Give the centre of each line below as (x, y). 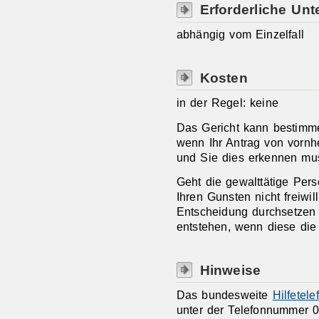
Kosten (224, 77)
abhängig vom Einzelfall (240, 35)
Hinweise (230, 270)
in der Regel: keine (228, 102)
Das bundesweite (224, 295)
